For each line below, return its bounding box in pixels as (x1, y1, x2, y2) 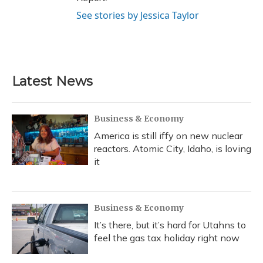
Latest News (12, 73, 93, 90)
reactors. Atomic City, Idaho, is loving (94, 143, 251, 155)
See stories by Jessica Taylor (76, 9, 199, 22)
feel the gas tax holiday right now (94, 232, 240, 244)
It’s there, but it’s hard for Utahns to (94, 219, 246, 231)
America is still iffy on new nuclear (94, 130, 242, 142)
